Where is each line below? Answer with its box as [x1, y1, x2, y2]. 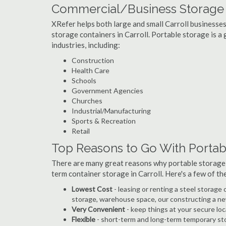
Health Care [72, 66, 109, 75]
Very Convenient [72, 205, 125, 213]
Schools [72, 76, 96, 85]
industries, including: [51, 40, 120, 49]
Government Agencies [72, 86, 143, 95]
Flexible [72, 215, 95, 223]
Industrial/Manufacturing [72, 106, 151, 115]
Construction [72, 56, 114, 65]
